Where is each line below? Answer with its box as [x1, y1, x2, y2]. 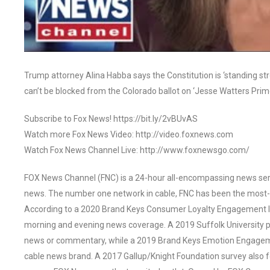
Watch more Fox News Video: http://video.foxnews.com [24, 129, 233, 139]
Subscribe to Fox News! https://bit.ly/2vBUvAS [24, 113, 198, 124]
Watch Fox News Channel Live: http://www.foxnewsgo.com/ [24, 145, 250, 155]
